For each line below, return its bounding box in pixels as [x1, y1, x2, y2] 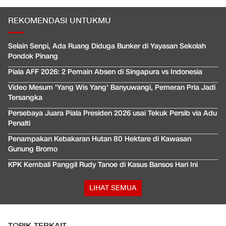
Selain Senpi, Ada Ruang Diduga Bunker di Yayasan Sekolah [8, 41, 206, 51]
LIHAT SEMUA [89, 183, 137, 193]
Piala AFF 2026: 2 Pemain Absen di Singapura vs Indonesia [8, 67, 202, 77]
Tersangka [8, 93, 42, 103]
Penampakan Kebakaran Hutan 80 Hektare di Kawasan [8, 134, 191, 144]
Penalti [8, 119, 30, 129]
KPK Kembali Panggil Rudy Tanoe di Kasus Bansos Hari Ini [8, 160, 198, 170]
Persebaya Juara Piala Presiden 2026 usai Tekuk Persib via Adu [8, 108, 217, 119]
